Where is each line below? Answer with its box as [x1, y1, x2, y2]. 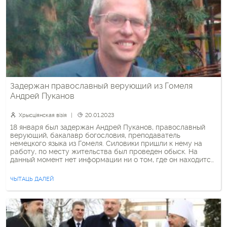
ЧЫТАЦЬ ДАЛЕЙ [10, 176, 54, 182]
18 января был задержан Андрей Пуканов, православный [10, 123, 205, 131]
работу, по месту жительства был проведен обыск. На [10, 147, 198, 156]
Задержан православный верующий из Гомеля [10, 81, 193, 91]
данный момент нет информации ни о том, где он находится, [10, 156, 216, 164]
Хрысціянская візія [18, 112, 67, 119]
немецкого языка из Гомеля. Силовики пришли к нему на [10, 139, 202, 147]
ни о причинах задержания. [10, 164, 103, 172]
